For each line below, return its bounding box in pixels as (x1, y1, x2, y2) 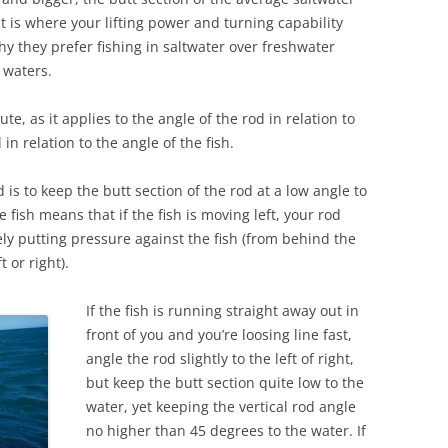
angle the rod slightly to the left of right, (86, 349, 354, 368)
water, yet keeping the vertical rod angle (86, 397, 356, 416)
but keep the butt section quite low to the (86, 373, 364, 392)
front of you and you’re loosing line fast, (86, 325, 352, 344)
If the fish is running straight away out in (86, 301, 359, 320)
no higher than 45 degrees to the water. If (86, 421, 366, 440)
